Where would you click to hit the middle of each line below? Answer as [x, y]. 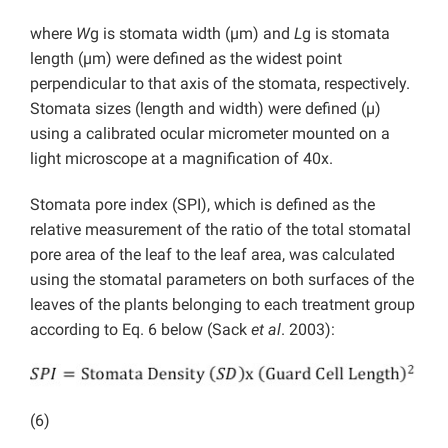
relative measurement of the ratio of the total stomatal [220, 230]
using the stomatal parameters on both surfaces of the [222, 280]
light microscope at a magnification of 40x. [181, 159]
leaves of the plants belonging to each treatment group [222, 305]
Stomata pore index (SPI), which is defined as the [202, 205]
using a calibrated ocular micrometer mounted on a [210, 134]
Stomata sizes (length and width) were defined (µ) [205, 109]
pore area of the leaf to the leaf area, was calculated [212, 255]
